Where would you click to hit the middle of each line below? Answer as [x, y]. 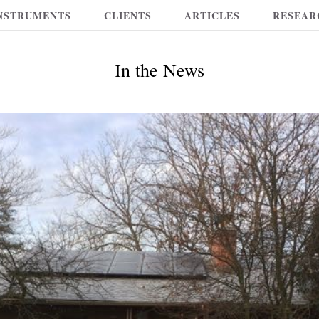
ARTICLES [212, 15]
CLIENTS [128, 15]
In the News [159, 70]
